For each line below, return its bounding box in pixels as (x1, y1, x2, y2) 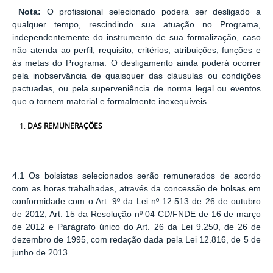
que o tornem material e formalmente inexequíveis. (12, 96, 209, 106)
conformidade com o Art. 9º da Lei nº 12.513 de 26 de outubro (12, 196, 261, 206)
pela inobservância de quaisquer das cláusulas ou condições (12, 71, 261, 80)
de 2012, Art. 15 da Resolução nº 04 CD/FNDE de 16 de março (12, 209, 261, 219)
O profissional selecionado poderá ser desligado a (46, 7, 261, 16)
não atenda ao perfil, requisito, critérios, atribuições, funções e (12, 45, 261, 55)
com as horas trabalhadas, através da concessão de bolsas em (12, 183, 261, 193)
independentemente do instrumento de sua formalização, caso (12, 32, 261, 42)
